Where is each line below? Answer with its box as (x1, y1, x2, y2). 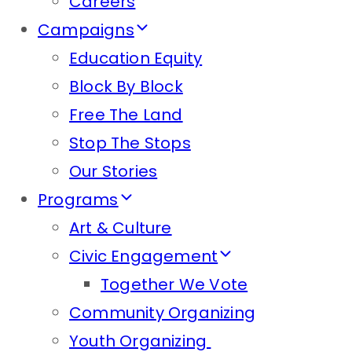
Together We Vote (101, 273, 248, 295)
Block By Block (69, 75, 183, 97)
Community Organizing (69, 302, 255, 324)
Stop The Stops (69, 132, 191, 154)
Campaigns (38, 19, 134, 41)
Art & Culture (69, 217, 172, 239)
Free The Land (69, 104, 183, 126)
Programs (38, 189, 119, 211)
